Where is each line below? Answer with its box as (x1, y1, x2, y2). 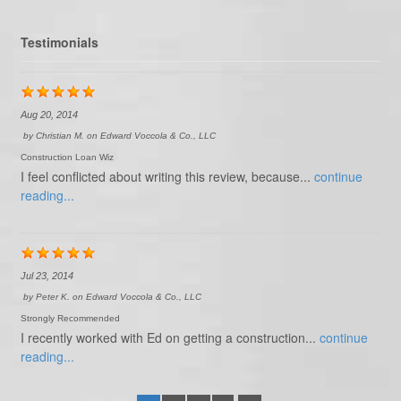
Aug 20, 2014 (20, 109, 78, 120)
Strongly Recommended (20, 313, 120, 323)
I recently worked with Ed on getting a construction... (20, 328, 320, 346)
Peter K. (35, 292, 70, 302)
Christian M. (35, 131, 84, 141)
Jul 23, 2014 (20, 270, 73, 281)
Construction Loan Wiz (20, 152, 114, 162)
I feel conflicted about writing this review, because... (20, 167, 314, 185)
